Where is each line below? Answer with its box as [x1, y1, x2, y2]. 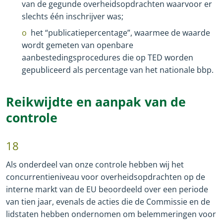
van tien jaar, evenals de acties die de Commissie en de [6, 196, 210, 207]
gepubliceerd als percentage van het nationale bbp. [22, 64, 214, 75]
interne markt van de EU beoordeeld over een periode [6, 183, 208, 195]
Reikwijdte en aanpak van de [6, 93, 186, 110]
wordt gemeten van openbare [22, 39, 133, 51]
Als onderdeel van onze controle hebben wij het [6, 159, 184, 170]
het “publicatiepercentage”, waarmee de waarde [31, 27, 210, 38]
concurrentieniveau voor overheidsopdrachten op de [6, 171, 205, 182]
